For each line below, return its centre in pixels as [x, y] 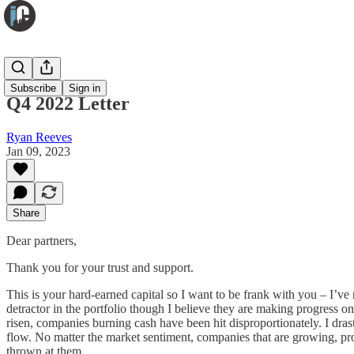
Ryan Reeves [39, 137]
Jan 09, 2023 [38, 151]
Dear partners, [41, 240]
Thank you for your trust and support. [100, 267]
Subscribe [33, 88]
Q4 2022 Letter [68, 103]
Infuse [22, 70]
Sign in [85, 88]
